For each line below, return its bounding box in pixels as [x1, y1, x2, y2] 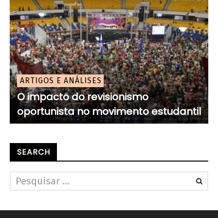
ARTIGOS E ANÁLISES [20, 76, 102, 86]
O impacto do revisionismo [17, 90, 148, 104]
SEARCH [17, 146, 50, 158]
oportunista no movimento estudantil [17, 105, 201, 119]
